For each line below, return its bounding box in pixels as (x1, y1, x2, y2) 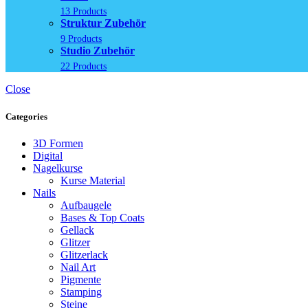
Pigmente (60, 273, 101, 285)
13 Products (60, 5, 107, 17)
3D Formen (33, 137, 83, 149)
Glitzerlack (60, 248, 108, 261)
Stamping (60, 285, 102, 298)
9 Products (60, 33, 102, 45)
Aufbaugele (60, 199, 111, 211)
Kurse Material (60, 174, 125, 186)
